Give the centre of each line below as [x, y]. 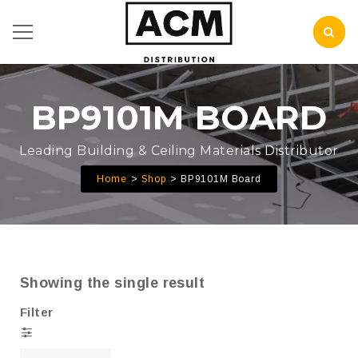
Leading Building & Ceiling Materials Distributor [179, 151]
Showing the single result [113, 283]
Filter [37, 312]
